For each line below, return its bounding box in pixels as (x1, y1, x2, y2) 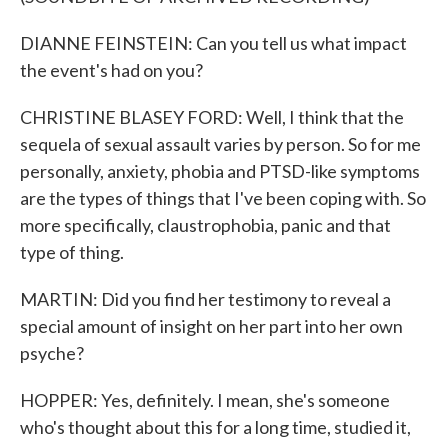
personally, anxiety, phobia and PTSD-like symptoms (20, 160, 420, 182)
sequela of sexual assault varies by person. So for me (20, 133, 421, 155)
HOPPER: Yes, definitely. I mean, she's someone (20, 389, 390, 411)
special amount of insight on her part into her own (20, 315, 403, 337)
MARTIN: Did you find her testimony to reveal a (20, 288, 391, 310)
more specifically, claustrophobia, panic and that (20, 214, 391, 236)
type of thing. (20, 241, 124, 263)
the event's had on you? (20, 59, 203, 81)
